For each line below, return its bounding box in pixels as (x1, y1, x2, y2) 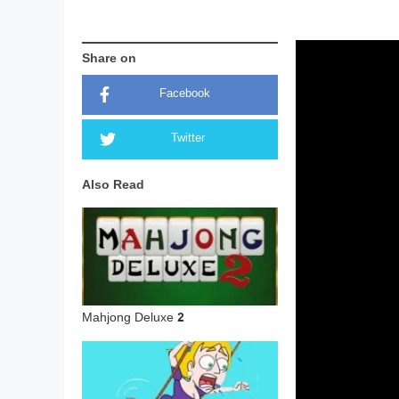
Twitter (171, 129, 205, 149)
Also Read (82, 175, 144, 196)
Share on (82, 49, 136, 69)
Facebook (159, 85, 210, 104)
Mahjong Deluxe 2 (82, 308, 184, 329)
